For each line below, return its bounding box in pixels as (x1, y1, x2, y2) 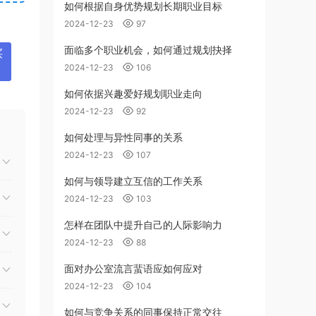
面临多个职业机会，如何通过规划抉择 (64, 44, 232, 56)
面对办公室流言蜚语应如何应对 (64, 262, 202, 274)
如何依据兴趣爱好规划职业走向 (64, 87, 202, 99)
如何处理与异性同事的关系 (64, 131, 183, 143)
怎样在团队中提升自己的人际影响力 (64, 219, 222, 231)
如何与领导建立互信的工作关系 (64, 175, 202, 187)
